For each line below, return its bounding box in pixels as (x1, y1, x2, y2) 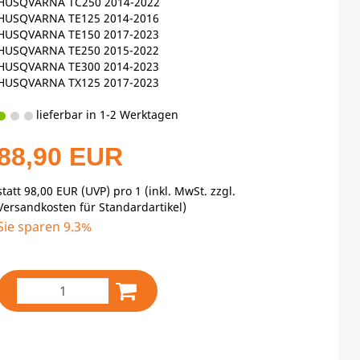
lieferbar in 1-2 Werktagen (33, 106, 179, 122)
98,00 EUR (24, 182, 79, 198)
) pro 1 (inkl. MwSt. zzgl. (106, 182, 236, 198)
